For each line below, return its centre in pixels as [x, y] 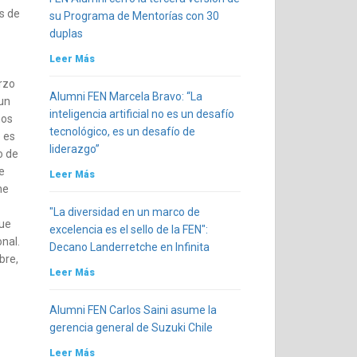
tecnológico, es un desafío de [122, 131]
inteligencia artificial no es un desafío [141, 114]
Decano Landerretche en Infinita [129, 247]
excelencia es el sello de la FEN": [128, 229]
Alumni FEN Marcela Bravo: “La [126, 96]
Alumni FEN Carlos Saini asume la [133, 310]
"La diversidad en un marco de [124, 212]
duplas [66, 33]
